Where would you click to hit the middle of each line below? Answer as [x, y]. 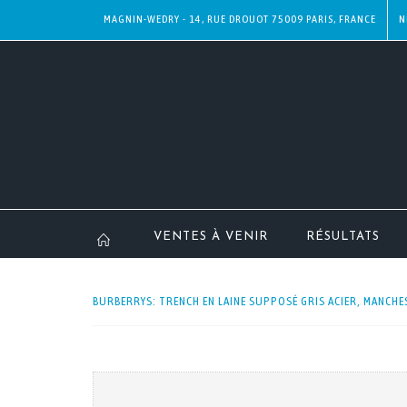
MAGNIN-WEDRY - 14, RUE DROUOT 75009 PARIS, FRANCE [240, 19]
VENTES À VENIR [211, 237]
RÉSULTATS [343, 237]
